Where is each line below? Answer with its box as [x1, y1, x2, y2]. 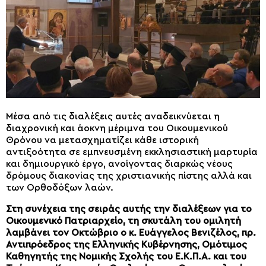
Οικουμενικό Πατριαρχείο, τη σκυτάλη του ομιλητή [6, 216, 241, 226]
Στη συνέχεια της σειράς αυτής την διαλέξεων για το [6, 204, 252, 214]
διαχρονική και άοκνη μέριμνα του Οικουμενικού [6, 123, 228, 134]
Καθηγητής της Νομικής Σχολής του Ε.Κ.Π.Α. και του [6, 252, 246, 262]
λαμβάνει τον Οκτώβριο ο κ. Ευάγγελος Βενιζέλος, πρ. [6, 228, 256, 238]
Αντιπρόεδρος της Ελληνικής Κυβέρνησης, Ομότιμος [6, 240, 247, 250]
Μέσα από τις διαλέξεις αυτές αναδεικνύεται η [6, 112, 220, 122]
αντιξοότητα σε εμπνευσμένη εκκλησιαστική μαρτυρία [6, 147, 258, 157]
